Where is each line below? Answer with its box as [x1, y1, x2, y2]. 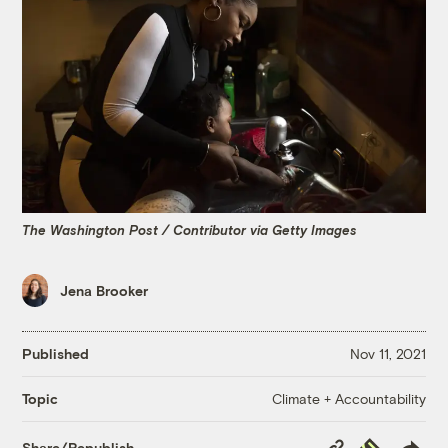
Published [22, 345, 90, 363]
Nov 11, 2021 [349, 345, 426, 363]
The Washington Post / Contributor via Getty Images [22, 221, 358, 238]
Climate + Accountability [271, 389, 426, 407]
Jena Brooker [60, 282, 149, 300]
